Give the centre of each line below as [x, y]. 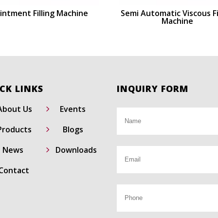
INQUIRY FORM [153, 88]
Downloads [76, 150]
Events [73, 109]
